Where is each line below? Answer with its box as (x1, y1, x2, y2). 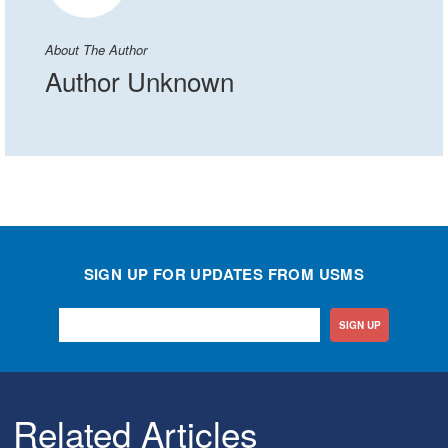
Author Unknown (44, 61, 234, 99)
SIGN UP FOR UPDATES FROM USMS (83, 262, 365, 285)
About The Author (44, 39, 147, 59)
